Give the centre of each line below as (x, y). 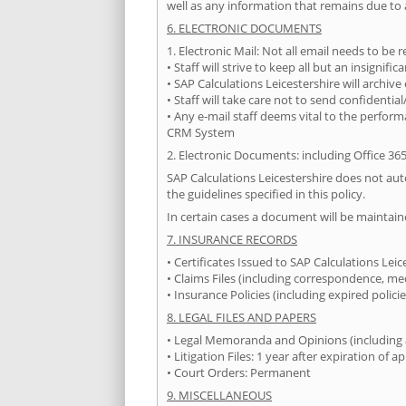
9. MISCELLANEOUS (219, 396)
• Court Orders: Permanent (239, 373)
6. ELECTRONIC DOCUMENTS (244, 29)
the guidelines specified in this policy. (266, 194)
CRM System (201, 133)
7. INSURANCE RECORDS (232, 240)
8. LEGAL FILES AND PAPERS (242, 318)
